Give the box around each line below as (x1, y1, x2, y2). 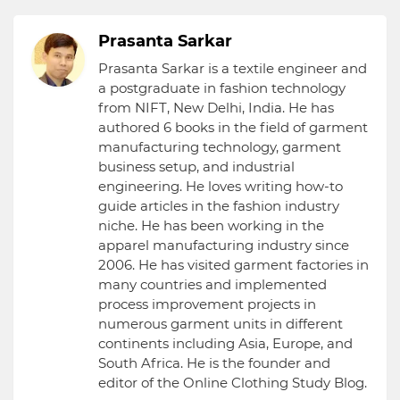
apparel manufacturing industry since (98, 237, 349, 254)
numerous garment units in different (98, 315, 343, 333)
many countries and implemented (98, 276, 327, 294)
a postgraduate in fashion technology (98, 79, 346, 97)
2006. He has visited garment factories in (98, 256, 369, 274)
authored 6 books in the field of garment (98, 119, 368, 137)
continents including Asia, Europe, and (98, 335, 353, 353)
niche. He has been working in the (98, 217, 324, 235)
